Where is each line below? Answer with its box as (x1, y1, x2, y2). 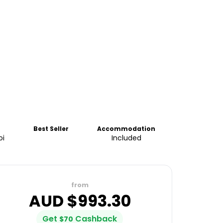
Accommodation (97, 124, 156, 133)
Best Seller (33, 124, 69, 133)
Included (111, 133, 141, 143)
